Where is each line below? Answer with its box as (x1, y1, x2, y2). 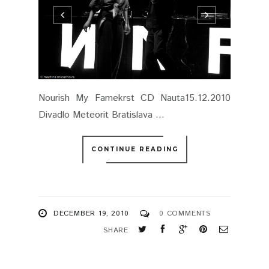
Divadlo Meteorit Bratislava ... (38, 108, 165, 122)
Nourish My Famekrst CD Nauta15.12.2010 (38, 91, 231, 105)
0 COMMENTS (159, 208, 211, 219)
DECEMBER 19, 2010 (53, 208, 129, 219)
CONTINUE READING (91, 145, 178, 153)
